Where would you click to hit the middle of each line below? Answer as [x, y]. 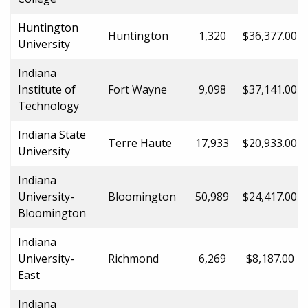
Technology [48, 106]
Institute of [47, 89]
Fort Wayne [137, 89]
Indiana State [52, 134]
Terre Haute [140, 143]
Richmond [133, 258]
